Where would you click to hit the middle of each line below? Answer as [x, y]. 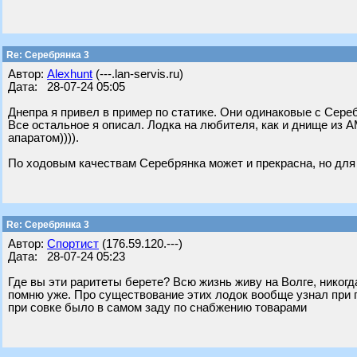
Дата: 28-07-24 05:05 [67, 87]
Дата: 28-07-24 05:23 [67, 257]
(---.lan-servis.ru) [138, 74]
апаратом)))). [43, 138]
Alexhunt [70, 74]
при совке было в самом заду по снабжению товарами [157, 308]
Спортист [73, 244]
